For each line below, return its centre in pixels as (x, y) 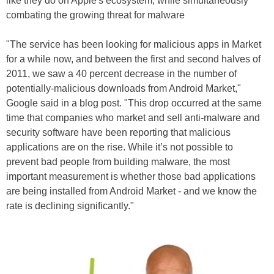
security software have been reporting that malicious (118, 132)
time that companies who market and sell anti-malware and (133, 118)
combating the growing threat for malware (95, 15)
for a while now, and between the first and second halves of (133, 59)
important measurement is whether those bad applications (131, 176)
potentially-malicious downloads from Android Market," (124, 88)
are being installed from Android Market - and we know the (131, 191)
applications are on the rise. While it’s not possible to (120, 147)
